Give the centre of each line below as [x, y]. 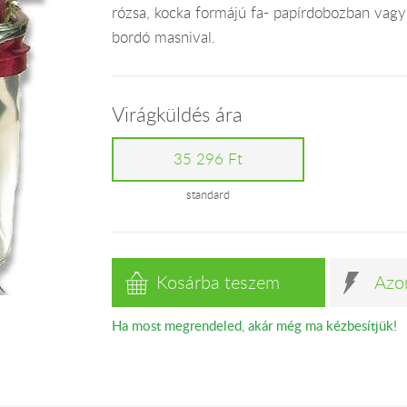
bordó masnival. [163, 37]
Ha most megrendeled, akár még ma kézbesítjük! [254, 325]
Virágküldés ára [177, 114]
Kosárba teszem [218, 283]
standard [208, 194]
